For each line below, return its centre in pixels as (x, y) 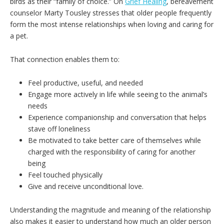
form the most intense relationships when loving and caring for (112, 24)
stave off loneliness (59, 129)
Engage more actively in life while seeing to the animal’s (118, 94)
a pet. (19, 36)
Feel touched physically (65, 175)
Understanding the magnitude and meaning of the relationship (110, 210)
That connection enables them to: (65, 59)
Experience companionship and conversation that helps (117, 117)
